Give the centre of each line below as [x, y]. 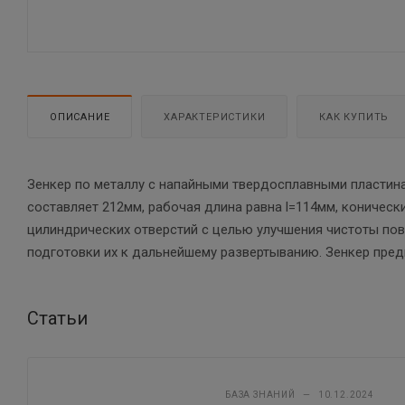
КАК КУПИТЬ [354, 117]
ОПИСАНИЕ [80, 117]
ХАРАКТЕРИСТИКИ [215, 117]
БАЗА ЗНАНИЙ [260, 394]
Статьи [57, 318]
